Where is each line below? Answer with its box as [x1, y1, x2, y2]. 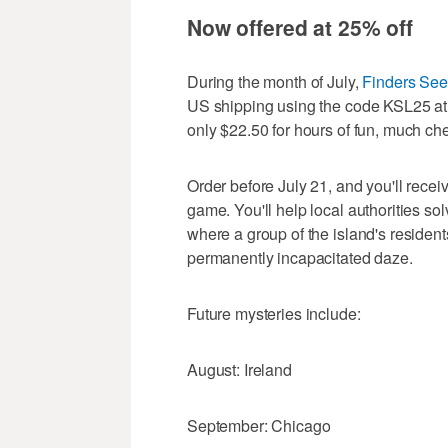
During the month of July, [187, 69, 363, 93]
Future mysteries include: [187, 301, 361, 325]
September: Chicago [187, 413, 331, 437]
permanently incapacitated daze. [187, 245, 413, 269]
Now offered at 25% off [187, 11, 413, 42]
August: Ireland [187, 357, 292, 381]
